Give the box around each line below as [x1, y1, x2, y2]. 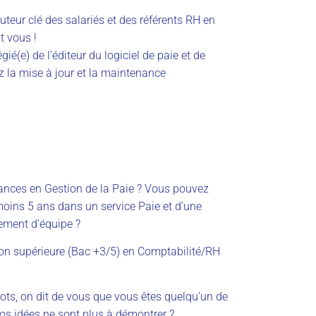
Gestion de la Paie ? [44, 181, 142, 195]
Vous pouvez [142, 181, 209, 195]
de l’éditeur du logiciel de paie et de [30, 48, 205, 62]
